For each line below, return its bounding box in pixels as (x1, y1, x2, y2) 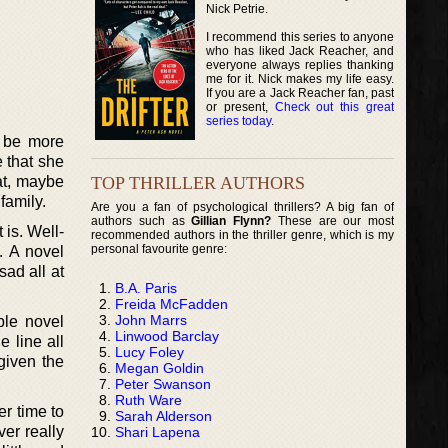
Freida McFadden (115, 295, 228, 312)
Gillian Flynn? (191, 213, 272, 228)
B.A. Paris (115, 279, 177, 296)
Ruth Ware (115, 391, 182, 408)
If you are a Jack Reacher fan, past (206, 85, 395, 100)
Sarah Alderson (115, 407, 212, 424)
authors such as (91, 213, 192, 228)
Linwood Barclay (115, 327, 219, 344)
